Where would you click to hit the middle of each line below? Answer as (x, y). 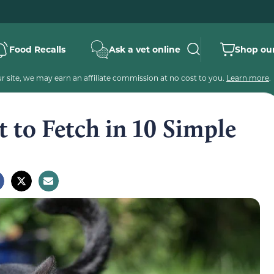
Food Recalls (37, 49)
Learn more (248, 78)
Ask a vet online (145, 49)
